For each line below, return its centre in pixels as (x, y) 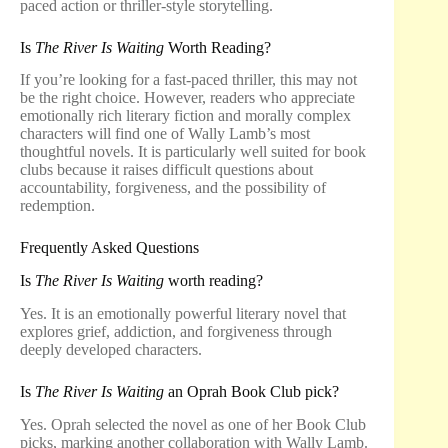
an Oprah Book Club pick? (251, 391)
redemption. (57, 206)
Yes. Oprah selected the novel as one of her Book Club (193, 424)
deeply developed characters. (111, 349)
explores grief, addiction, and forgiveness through (176, 331)
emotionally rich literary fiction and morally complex (185, 116)
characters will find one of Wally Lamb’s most (165, 134)
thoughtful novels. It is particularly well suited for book (193, 152)
